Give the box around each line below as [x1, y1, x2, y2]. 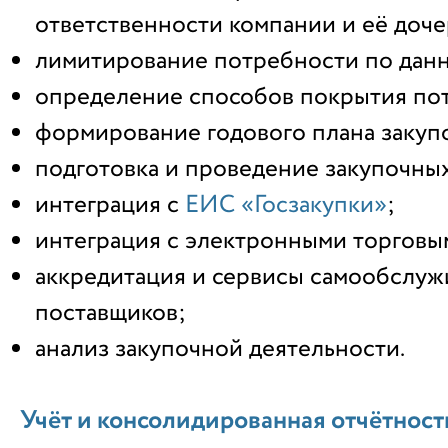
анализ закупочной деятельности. [35, 330, 405, 367]
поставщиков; [35, 294, 186, 331]
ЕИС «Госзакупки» [185, 186, 387, 223]
